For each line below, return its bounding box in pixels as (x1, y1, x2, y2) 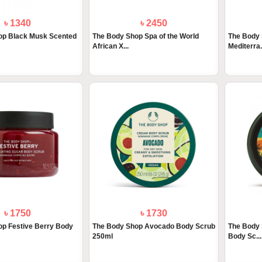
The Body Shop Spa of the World (92, 32, 199, 41)
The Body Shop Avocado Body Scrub (92, 222, 215, 231)
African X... (92, 42, 129, 51)
